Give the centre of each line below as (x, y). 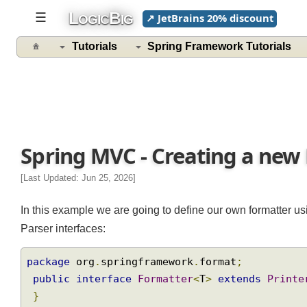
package (50, 270)
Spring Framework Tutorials (226, 48)
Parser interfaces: (65, 235)
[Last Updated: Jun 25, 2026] (81, 183)
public (53, 287)
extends (247, 287)
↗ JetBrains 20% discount (216, 18)
